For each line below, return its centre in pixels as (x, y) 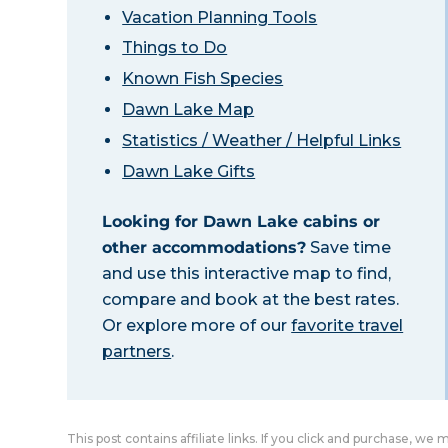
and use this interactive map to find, (247, 273)
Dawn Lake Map (188, 109)
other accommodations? (204, 247)
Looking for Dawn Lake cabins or (241, 221)
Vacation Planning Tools (220, 17)
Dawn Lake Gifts (189, 171)
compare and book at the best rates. (251, 299)
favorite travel (347, 325)
